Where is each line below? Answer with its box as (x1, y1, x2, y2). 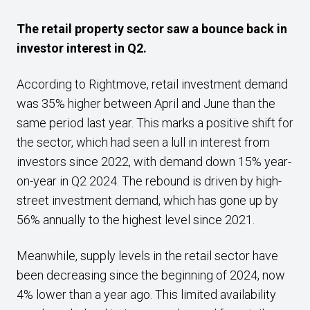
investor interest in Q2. (17, 41, 147, 55)
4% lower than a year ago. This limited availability (17, 287, 276, 302)
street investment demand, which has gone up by (17, 193, 278, 208)
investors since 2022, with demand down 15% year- (17, 154, 291, 169)
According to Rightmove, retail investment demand (17, 77, 288, 91)
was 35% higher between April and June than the (17, 96, 275, 111)
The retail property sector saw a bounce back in (17, 21, 287, 36)
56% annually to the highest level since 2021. (17, 212, 260, 227)
